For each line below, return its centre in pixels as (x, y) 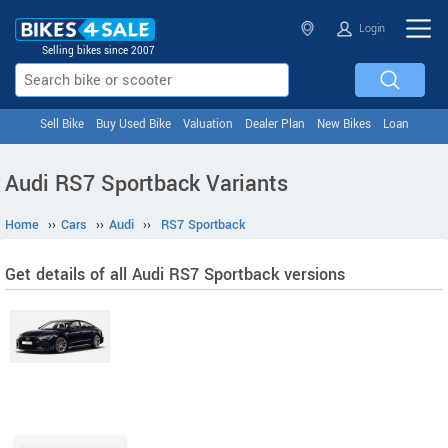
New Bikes (343, 124)
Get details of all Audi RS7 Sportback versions (175, 274)
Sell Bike (61, 124)
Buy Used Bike (133, 124)
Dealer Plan (274, 124)
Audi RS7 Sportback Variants (146, 184)
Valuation (207, 124)
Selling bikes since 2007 (98, 51)
